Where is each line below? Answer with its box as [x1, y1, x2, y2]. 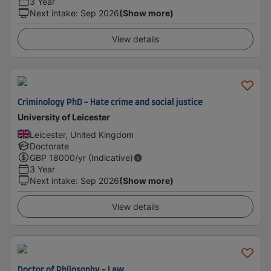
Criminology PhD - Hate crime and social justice [18, 99, 203, 107]
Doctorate [30, 141, 69, 151]
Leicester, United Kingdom [30, 129, 134, 140]
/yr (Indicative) [75, 152, 133, 163]
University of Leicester [18, 112, 110, 122]
